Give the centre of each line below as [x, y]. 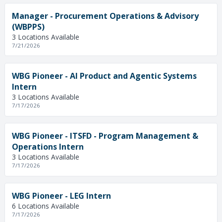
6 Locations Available [45, 206]
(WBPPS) [28, 27]
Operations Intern [48, 146]
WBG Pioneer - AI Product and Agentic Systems [104, 76]
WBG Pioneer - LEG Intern [61, 196]
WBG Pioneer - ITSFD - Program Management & [105, 136]
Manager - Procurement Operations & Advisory [105, 16]
